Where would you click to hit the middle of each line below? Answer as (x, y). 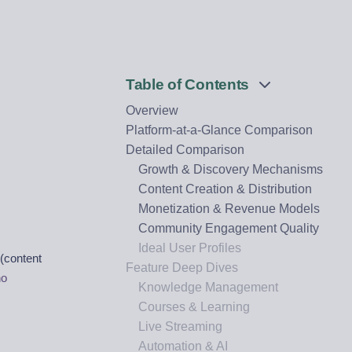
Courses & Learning (194, 307)
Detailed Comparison (185, 150)
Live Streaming (180, 326)
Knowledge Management (208, 287)
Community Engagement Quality (229, 228)
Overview (152, 110)
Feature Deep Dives (182, 268)
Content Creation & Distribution (225, 189)
